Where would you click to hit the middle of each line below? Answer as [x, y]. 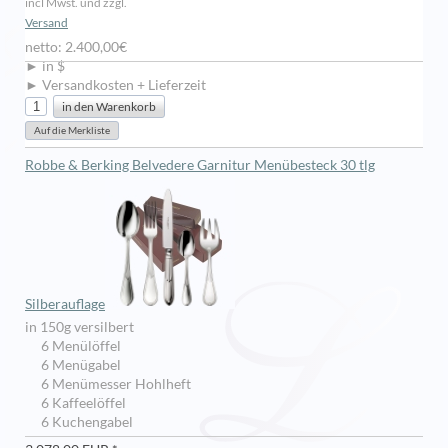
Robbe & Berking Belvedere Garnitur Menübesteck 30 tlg [200, 165]
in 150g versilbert [79, 327]
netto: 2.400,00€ [76, 47]
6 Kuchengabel [84, 422]
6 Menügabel [78, 365]
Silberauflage [65, 304]
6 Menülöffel [78, 346]
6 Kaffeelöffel [80, 403]
